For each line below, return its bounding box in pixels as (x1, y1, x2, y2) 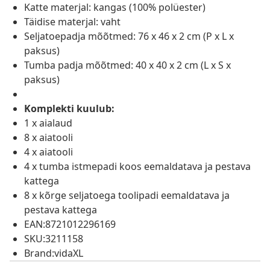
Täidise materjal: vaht (24, 15, 121, 29)
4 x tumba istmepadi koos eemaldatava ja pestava (24, 160, 251, 174)
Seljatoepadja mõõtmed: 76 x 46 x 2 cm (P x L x (24, 30, 234, 43)
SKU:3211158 (24, 232, 83, 246)
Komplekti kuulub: (24, 102, 115, 116)
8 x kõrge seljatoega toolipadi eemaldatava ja (24, 189, 230, 202)
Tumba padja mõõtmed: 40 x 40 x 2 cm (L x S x (24, 58, 231, 72)
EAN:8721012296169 (24, 218, 116, 231)
